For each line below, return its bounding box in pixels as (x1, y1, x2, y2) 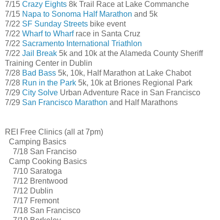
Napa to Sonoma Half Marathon (22, 9, 132, 18)
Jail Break (22, 49, 57, 57)
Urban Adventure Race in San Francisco (58, 88, 200, 97)
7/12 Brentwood (5, 176, 68, 185)
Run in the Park (22, 78, 76, 87)
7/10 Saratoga (5, 166, 62, 175)
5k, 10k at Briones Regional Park (76, 78, 192, 87)
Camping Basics (5, 137, 66, 146)
